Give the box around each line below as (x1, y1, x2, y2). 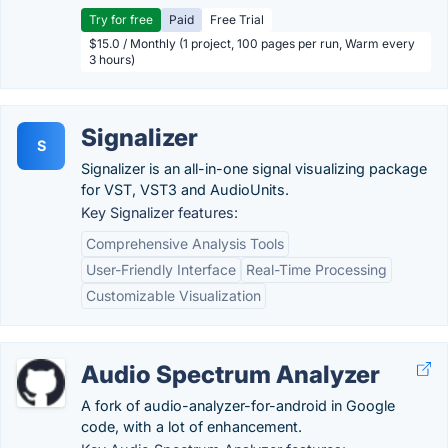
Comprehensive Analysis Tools (86, 235, 284, 252)
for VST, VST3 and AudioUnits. (81, 181, 289, 198)
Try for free (89, 12, 153, 27)
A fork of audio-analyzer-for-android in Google (81, 397, 395, 414)
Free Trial (210, 12, 264, 27)
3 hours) (89, 52, 135, 67)
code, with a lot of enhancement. (81, 418, 302, 435)
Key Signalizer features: (81, 204, 238, 221)
